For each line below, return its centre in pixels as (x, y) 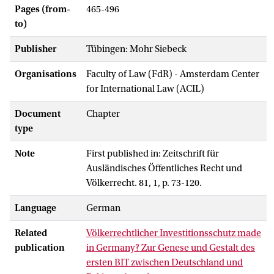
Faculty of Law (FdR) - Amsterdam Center (173, 74)
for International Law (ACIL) (145, 88)
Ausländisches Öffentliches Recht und (164, 168)
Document (38, 113)
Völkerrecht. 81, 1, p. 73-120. (144, 183)
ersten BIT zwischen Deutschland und (165, 262)
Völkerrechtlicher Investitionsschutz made (174, 233)
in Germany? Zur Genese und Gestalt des (171, 247)
